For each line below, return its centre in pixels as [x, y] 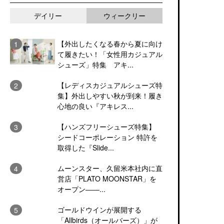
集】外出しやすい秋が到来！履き [110, 95]
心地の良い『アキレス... [95, 106]
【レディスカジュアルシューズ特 [110, 85]
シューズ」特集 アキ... [95, 64]
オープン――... [81, 189]
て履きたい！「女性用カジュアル [110, 54]
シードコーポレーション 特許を [107, 137]
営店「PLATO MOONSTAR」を [107, 178]
